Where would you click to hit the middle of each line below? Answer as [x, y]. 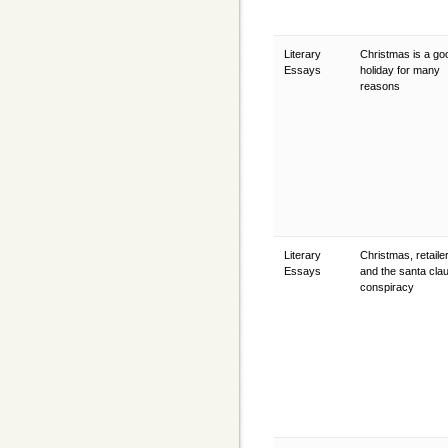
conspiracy [388, 287]
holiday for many [400, 70]
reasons [381, 86]
